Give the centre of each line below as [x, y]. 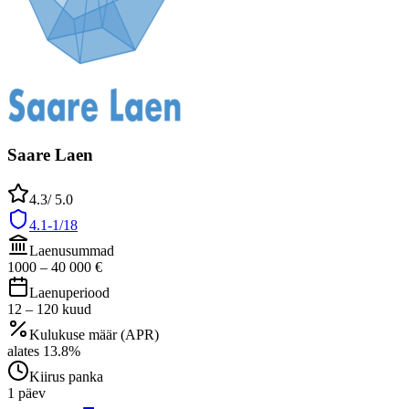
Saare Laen [50, 154]
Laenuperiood [69, 292]
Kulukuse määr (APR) [94, 334]
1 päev [26, 393]
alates [23, 351]
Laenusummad [72, 250]
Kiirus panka [66, 376]
